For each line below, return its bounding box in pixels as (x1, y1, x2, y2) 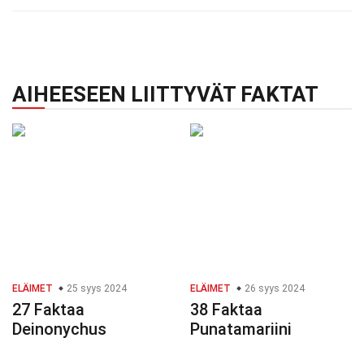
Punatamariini (190, 319, 292, 340)
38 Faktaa (190, 300, 262, 320)
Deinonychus (12, 319, 106, 340)
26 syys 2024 (242, 283, 305, 295)
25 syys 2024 (64, 283, 127, 295)
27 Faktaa (12, 300, 84, 320)
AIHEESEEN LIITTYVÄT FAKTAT (12, 82, 318, 107)
